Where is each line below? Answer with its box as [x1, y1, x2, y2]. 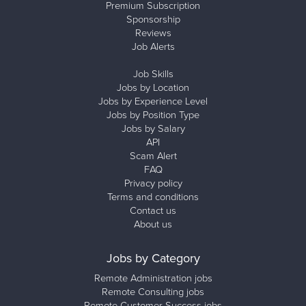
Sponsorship [126, 14, 180, 25]
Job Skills [133, 68, 173, 80]
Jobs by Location [117, 82, 189, 94]
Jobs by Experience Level [98, 96, 208, 107]
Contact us [130, 205, 176, 217]
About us [134, 219, 172, 230]
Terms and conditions [107, 191, 199, 203]
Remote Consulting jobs [102, 286, 204, 298]
